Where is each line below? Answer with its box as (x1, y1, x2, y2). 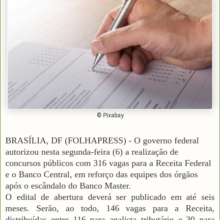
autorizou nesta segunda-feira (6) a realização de (5, 146, 178, 157)
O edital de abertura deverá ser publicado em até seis (5, 192, 215, 202)
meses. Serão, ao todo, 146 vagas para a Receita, (5, 203, 215, 213)
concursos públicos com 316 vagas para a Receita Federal (5, 158, 211, 168)
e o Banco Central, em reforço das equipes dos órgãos (5, 169, 198, 179)
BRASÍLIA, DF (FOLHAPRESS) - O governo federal (5, 135, 199, 145)
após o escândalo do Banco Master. (5, 180, 131, 191)
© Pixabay (96, 111, 124, 119)
